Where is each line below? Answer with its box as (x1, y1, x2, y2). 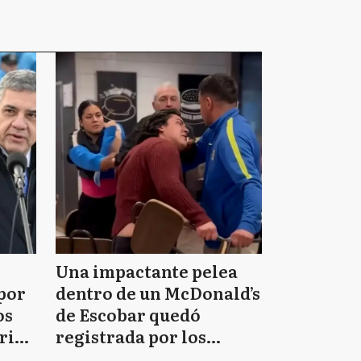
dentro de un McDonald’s (55, 280, 260, 305)
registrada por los (55, 324, 206, 348)
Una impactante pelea (55, 259, 238, 283)
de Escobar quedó (55, 302, 201, 326)
